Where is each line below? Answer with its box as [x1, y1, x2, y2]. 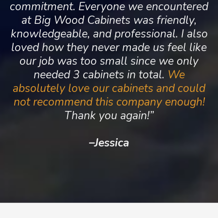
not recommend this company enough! [13, 94, 205, 109]
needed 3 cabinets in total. [33, 67, 167, 82]
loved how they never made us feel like [11, 39, 207, 55]
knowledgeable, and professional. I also [10, 26, 208, 41]
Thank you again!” [64, 108, 154, 123]
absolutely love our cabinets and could [13, 80, 205, 96]
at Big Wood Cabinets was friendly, [21, 12, 197, 28]
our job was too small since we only [19, 53, 199, 69]
